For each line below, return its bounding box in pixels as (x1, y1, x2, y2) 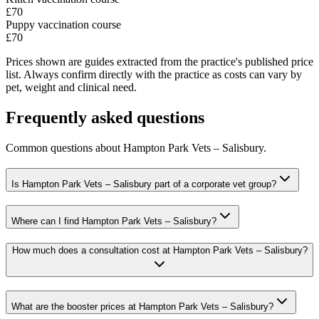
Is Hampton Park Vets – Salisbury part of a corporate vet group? (11, 178, 276, 189)
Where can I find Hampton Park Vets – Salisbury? (11, 215, 216, 226)
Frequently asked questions (6, 108, 204, 127)
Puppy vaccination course (6, 19, 121, 31)
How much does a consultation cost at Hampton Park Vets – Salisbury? (11, 245, 308, 256)
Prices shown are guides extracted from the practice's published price (6, 56, 313, 68)
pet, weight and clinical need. (6, 81, 137, 94)
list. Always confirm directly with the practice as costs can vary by (6, 68, 302, 81)
